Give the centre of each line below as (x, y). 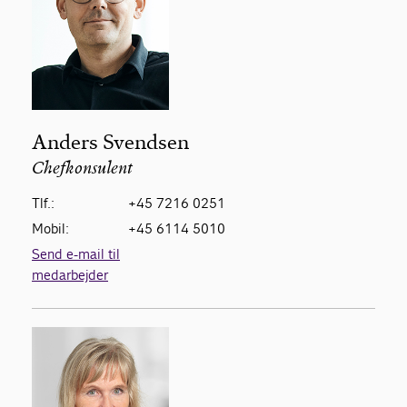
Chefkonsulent (82, 170)
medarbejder (70, 275)
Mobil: (50, 229)
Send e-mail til (76, 254)
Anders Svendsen (110, 143)
